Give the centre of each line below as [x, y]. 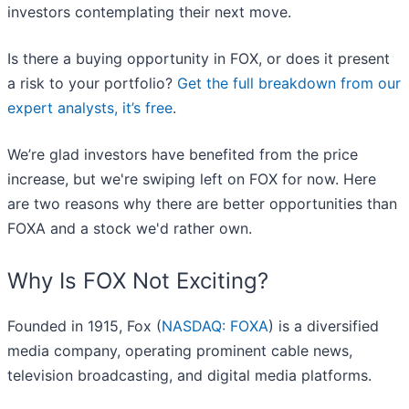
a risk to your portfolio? [92, 84]
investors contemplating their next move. [149, 12]
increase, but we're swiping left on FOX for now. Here [192, 179]
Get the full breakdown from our [289, 84]
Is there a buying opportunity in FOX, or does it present [199, 59]
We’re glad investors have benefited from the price [183, 155]
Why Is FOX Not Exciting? [138, 281]
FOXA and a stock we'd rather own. [130, 229]
